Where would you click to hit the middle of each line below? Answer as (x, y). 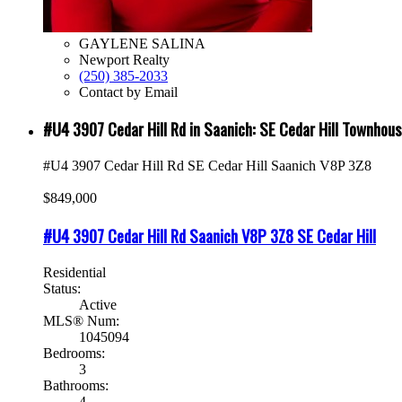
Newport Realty (124, 59)
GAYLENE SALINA (142, 43)
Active (98, 304)
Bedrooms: (74, 353)
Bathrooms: (76, 385)
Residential (74, 272)
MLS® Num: (81, 320)
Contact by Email (128, 92)
